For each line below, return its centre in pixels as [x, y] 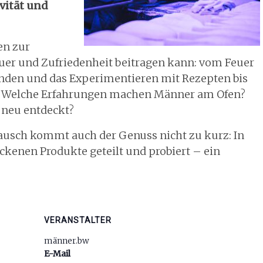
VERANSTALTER [78, 220]
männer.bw [67, 241]
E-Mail [57, 254]
